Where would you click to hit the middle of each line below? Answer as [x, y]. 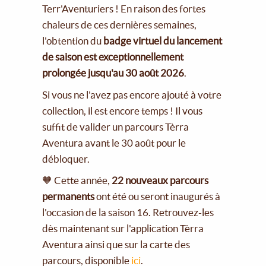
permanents [69, 197]
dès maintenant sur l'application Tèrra [123, 229]
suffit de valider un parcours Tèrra [116, 126]
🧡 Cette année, [77, 180]
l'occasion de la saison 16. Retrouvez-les [128, 213]
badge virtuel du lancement [162, 40]
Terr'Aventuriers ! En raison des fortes [124, 8]
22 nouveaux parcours [160, 180]
